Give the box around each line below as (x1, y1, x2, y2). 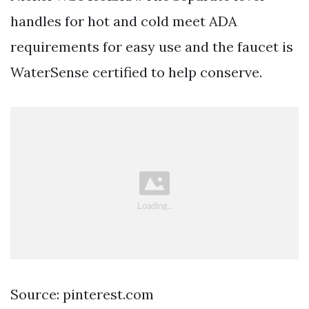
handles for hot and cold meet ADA (10, 12, 237, 30)
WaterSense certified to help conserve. (10, 63, 262, 81)
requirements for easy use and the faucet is (10, 38, 293, 56)
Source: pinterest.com (10, 286, 154, 303)
